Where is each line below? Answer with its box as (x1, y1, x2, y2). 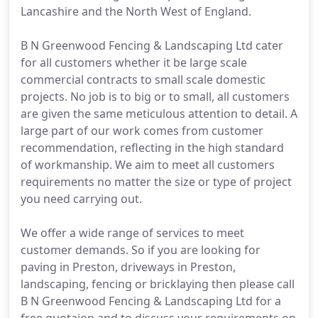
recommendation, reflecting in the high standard (21, 140, 284, 155)
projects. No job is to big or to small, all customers (21, 89, 290, 104)
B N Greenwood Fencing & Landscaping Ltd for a (21, 293, 281, 309)
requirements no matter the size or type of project (21, 174, 292, 190)
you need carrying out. (21, 191, 142, 207)
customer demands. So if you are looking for (21, 242, 261, 258)
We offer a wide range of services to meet (21, 225, 244, 241)
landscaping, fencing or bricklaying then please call (21, 276, 295, 292)
